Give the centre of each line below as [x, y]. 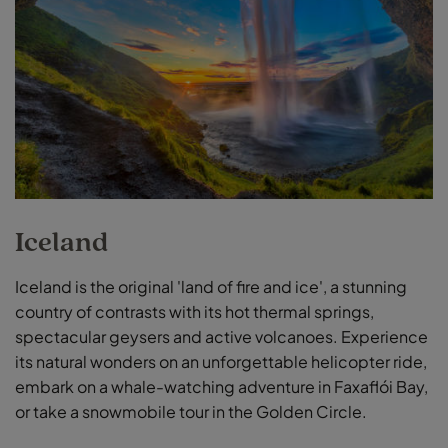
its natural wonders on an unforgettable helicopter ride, [221, 361]
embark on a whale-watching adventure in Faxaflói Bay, [221, 386]
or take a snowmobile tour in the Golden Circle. [191, 411]
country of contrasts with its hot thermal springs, [194, 311]
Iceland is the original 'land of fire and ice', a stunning [211, 286]
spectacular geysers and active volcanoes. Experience [221, 336]
